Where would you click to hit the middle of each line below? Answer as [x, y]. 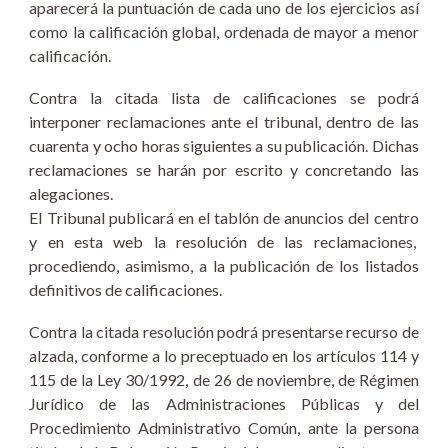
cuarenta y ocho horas [104, 145]
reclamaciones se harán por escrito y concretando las [224, 169]
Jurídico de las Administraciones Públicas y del [224, 403]
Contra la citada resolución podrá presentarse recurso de [224, 331]
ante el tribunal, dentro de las [312, 121]
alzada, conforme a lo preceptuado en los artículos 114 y [224, 355]
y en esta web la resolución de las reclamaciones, [224, 241]
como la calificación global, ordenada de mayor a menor [224, 31]
